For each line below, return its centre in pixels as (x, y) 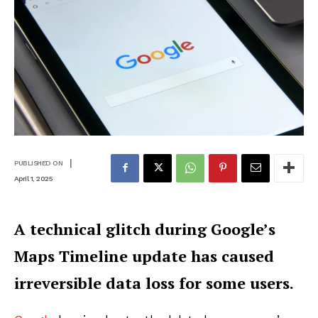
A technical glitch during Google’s (145, 229)
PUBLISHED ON (38, 163)
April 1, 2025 (33, 178)
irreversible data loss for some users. (154, 283)
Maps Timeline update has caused (144, 256)
